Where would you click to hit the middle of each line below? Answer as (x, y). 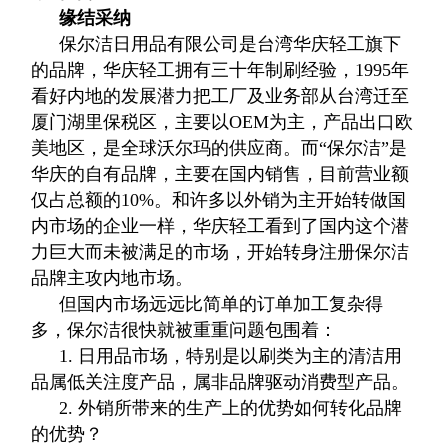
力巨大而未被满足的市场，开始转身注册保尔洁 (220, 252)
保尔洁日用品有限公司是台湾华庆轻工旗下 (230, 44)
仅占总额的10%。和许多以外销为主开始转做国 (219, 200)
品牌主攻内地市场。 (112, 278)
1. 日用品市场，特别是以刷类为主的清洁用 (231, 356)
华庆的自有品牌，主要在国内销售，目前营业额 (220, 174)
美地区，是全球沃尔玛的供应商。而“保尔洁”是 (219, 148)
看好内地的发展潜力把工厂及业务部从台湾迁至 (220, 96)
